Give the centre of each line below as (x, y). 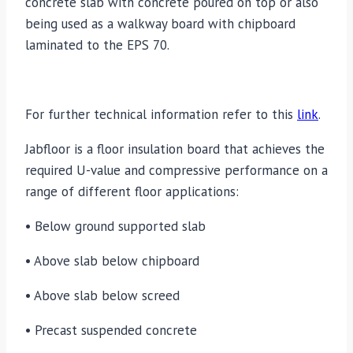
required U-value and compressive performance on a (176, 171)
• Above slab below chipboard (112, 261)
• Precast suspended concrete (111, 331)
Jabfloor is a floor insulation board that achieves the (175, 149)
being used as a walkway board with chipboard (160, 24)
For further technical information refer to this (161, 115)
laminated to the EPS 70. (97, 45)
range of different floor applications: (132, 192)
